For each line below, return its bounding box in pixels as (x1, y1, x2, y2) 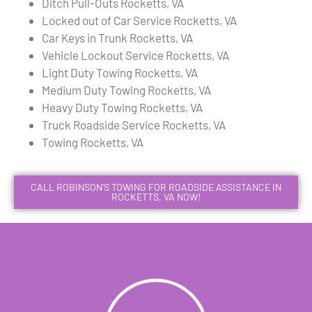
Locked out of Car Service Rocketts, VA (42, 13, 237, 28)
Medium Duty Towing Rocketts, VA (42, 83, 211, 97)
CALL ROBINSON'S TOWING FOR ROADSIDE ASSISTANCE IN (31, 181, 281, 194)
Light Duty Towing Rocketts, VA (42, 65, 198, 80)
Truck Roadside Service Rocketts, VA (42, 118, 226, 132)
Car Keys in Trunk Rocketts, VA (42, 31, 193, 45)
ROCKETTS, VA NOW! (111, 191, 201, 203)
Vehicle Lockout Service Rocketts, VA (42, 48, 229, 63)
